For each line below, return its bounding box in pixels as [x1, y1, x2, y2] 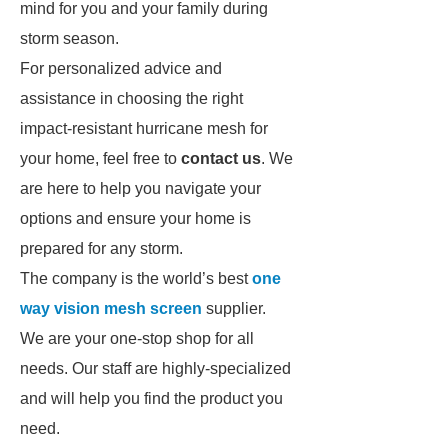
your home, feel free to [20, 150, 181, 167]
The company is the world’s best [20, 270, 252, 287]
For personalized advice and [20, 60, 222, 77]
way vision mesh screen [20, 300, 202, 317]
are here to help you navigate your [20, 180, 261, 197]
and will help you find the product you [20, 390, 283, 407]
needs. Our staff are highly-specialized [20, 360, 291, 377]
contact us [181, 150, 261, 167]
